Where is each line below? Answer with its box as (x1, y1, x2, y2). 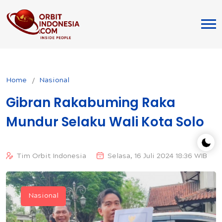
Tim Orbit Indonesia (17, 152, 86, 161)
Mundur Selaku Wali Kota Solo (6, 112, 204, 131)
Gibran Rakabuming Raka (6, 93, 175, 111)
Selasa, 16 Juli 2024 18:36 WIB (108, 152, 207, 161)
